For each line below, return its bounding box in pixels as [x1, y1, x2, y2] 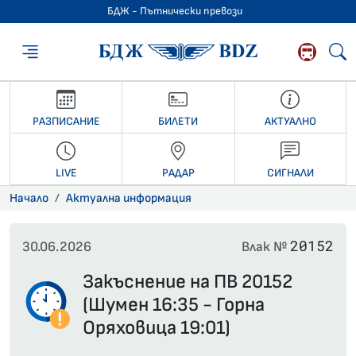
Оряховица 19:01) [83, 316, 230, 340]
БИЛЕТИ [158, 114, 199, 128]
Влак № [242, 238, 290, 256]
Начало [10, 191, 48, 207]
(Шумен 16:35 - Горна [83, 293, 265, 317]
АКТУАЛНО [264, 114, 316, 128]
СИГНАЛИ [266, 165, 314, 180]
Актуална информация [66, 191, 192, 207]
